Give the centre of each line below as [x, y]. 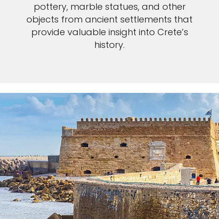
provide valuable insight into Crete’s [109, 32]
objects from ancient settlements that [109, 20]
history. [109, 45]
